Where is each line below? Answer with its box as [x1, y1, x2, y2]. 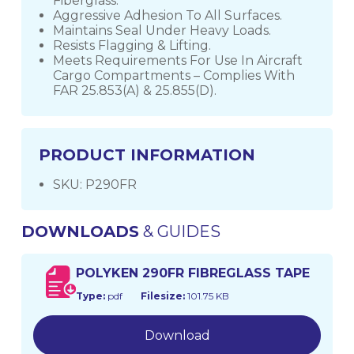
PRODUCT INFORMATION [39, 145, 256, 165]
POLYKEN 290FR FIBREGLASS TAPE [75, 265, 310, 281]
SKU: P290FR [53, 177, 137, 193]
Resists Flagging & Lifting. [53, 38, 212, 54]
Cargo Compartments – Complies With [53, 68, 296, 84]
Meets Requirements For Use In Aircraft [53, 53, 303, 69]
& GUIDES [138, 221, 220, 241]
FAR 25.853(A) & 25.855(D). [53, 83, 217, 99]
